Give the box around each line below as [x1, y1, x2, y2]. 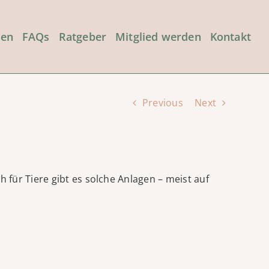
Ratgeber [58, 29, 107, 44]
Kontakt [210, 29, 252, 44]
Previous [142, 96, 183, 109]
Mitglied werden [115, 29, 201, 44]
